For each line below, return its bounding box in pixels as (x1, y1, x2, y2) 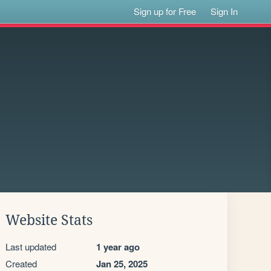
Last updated (5, 240, 56, 253)
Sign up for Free (134, 5, 197, 18)
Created (5, 257, 37, 270)
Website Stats (5, 212, 93, 228)
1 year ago (96, 240, 140, 253)
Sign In (211, 5, 238, 18)
